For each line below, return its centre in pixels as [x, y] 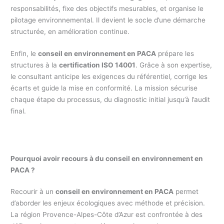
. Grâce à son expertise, [174, 65]
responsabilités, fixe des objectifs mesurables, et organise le [107, 8]
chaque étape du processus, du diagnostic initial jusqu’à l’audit [110, 100]
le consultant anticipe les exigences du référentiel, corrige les [109, 77]
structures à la [35, 65]
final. [18, 111]
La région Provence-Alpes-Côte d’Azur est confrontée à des [107, 215]
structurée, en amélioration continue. [70, 31]
